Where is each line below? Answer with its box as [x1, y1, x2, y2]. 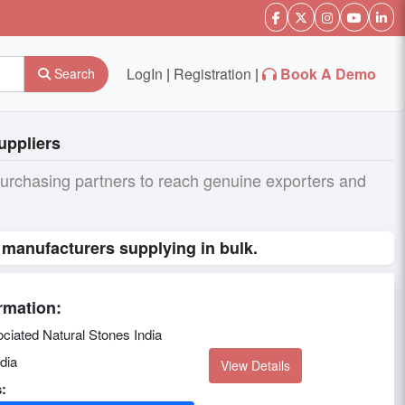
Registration [174, 62, 251, 84]
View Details [220, 356, 290, 375]
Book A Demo [280, 62, 376, 84]
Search [51, 64, 95, 82]
